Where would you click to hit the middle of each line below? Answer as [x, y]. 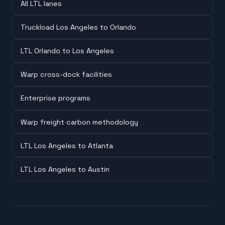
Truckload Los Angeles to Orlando [78, 27]
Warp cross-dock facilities [66, 75]
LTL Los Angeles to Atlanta [67, 145]
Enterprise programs [55, 98]
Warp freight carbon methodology [79, 122]
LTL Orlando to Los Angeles [67, 51]
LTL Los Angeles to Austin [65, 170]
